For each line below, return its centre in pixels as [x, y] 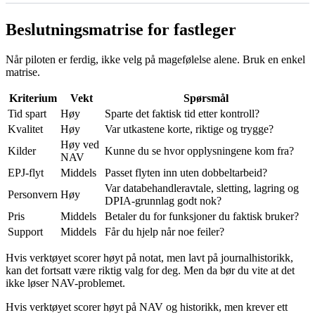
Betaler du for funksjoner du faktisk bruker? [202, 217]
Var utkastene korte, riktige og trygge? [189, 129]
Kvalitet [25, 129]
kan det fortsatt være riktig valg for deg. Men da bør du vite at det [150, 271]
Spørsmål [206, 98]
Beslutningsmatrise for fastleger [121, 30]
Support [25, 232]
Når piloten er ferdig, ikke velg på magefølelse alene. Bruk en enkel [155, 60]
